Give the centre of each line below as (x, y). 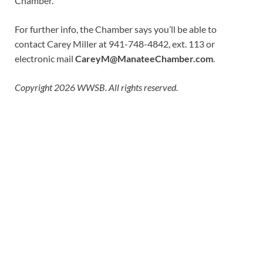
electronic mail (45, 58)
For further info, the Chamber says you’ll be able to (116, 29)
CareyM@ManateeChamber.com (144, 58)
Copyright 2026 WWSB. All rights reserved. (96, 87)
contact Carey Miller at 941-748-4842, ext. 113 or (115, 43)
